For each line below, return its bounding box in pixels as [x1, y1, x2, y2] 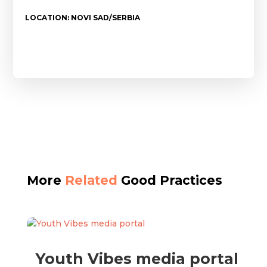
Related [64, 173, 117, 188]
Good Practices [117, 173, 222, 188]
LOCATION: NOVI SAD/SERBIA [25, 13, 141, 22]
